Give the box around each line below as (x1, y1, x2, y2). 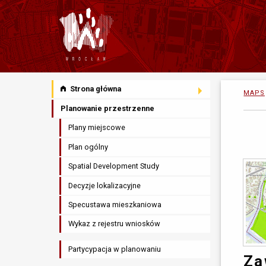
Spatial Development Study (68, 161, 160, 171)
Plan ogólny (68, 142, 109, 151)
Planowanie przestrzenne (61, 103, 155, 113)
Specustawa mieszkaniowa (68, 200, 162, 209)
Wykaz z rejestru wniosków (68, 219, 161, 229)
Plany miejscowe (68, 123, 126, 132)
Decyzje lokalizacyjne (68, 180, 141, 190)
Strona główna (68, 84, 121, 93)
